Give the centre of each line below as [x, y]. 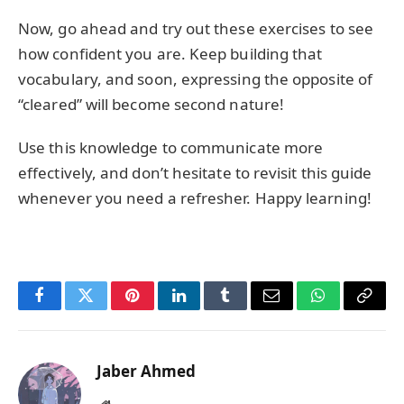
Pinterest [160, 309]
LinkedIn [207, 309]
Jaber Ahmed [146, 371]
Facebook [70, 309]
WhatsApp [352, 309]
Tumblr [248, 309]
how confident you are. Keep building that [170, 53]
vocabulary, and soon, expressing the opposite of [196, 78]
